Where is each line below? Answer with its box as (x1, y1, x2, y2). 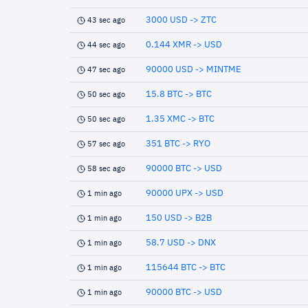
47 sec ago (87, 66, 125, 74)
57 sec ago (87, 140, 125, 148)
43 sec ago (87, 16, 125, 24)
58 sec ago (87, 165, 125, 173)
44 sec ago (87, 41, 125, 49)
